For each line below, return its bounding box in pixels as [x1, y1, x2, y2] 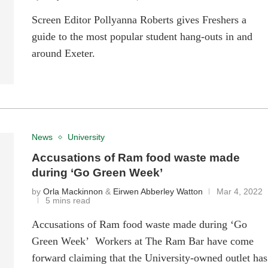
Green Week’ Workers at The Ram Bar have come [32, 235, 254, 248]
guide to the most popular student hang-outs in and [32, 31, 253, 43]
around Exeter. [32, 47, 96, 60]
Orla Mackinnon [43, 187, 103, 197]
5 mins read [45, 196, 91, 206]
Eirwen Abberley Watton [113, 187, 203, 197]
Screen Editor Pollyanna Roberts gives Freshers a [32, 14, 247, 26]
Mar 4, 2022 [217, 187, 263, 197]
